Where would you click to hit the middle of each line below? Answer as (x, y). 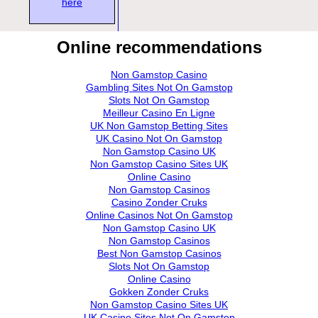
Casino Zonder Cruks (159, 202)
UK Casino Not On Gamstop (159, 138)
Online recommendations (159, 47)
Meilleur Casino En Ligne (159, 113)
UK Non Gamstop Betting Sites (159, 125)
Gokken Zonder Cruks (159, 291)
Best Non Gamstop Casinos (159, 253)
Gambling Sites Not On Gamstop (159, 87)
